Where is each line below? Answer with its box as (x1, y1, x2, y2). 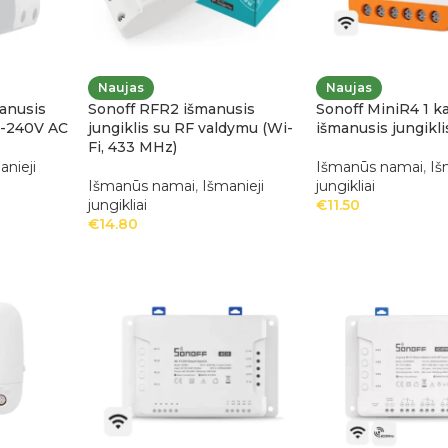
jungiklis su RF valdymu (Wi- (87, 119, 293, 138)
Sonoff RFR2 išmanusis (87, 100, 255, 119)
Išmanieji (201, 177, 264, 196)
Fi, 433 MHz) (87, 138, 177, 157)
